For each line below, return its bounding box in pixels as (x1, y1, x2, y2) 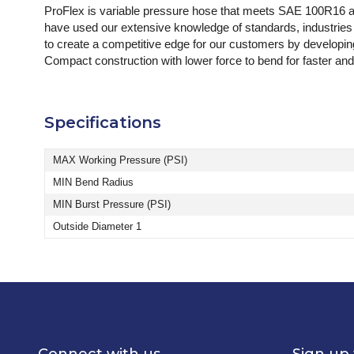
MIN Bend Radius (53, 175, 134, 188)
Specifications (44, 112, 161, 132)
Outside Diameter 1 (53, 220, 141, 232)
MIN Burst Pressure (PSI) (53, 198, 171, 210)
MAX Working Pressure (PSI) (53, 153, 187, 166)
